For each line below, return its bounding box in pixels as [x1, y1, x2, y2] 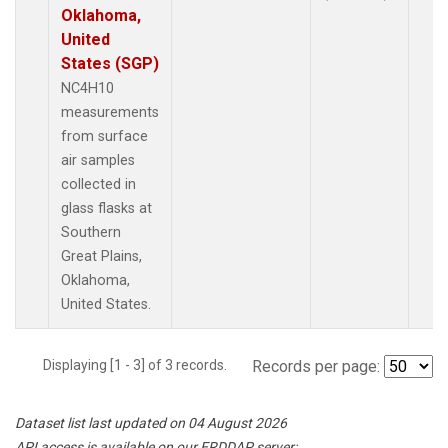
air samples [61, 151, 135, 169]
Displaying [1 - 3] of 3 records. [43, 356, 239, 373]
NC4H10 [61, 79, 114, 97]
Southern [61, 223, 121, 241]
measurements [61, 103, 159, 121]
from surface [61, 127, 148, 145]
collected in [61, 175, 136, 193]
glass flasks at [61, 199, 152, 217]
